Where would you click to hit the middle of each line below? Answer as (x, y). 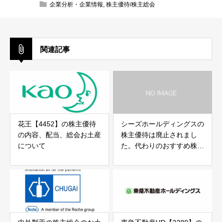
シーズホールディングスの (163, 124)
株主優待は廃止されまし (159, 135)
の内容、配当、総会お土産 (59, 135)
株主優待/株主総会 (131, 5)
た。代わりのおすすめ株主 (163, 146)
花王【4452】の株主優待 (57, 124)
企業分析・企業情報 (76, 5)
